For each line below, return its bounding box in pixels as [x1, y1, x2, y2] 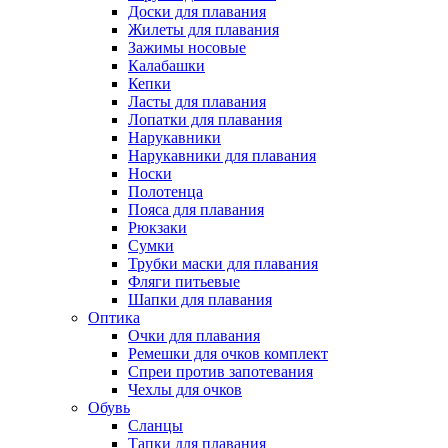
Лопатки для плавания [128, 110, 282, 128]
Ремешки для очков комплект [128, 344, 328, 362]
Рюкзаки [128, 218, 187, 236]
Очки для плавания [128, 326, 260, 344]
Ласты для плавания [128, 92, 266, 110]
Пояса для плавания [128, 200, 264, 218]
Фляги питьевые [128, 272, 240, 290]
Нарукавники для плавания [128, 146, 316, 164]
